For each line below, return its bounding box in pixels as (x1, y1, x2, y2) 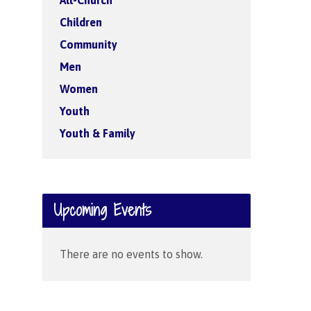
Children (60, 16, 102, 28)
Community (60, 38, 117, 51)
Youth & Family (60, 127, 135, 140)
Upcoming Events (53, 200, 151, 221)
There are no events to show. (60, 248, 203, 260)
